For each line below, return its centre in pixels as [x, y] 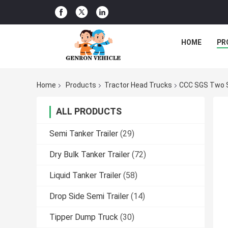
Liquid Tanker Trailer [85, 176]
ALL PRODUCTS [89, 111]
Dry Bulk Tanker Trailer [90, 155]
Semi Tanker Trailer [84, 134]
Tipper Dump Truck [84, 217]
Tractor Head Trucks [138, 85]
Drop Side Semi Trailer [89, 196]
